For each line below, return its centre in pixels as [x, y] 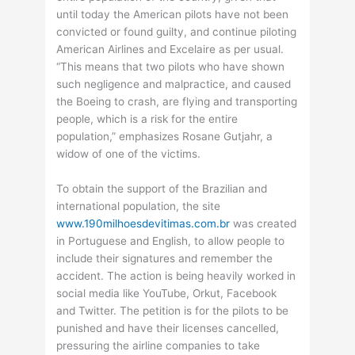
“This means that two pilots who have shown [171, 67]
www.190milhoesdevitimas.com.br [143, 224]
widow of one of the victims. [129, 154]
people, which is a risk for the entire [147, 119]
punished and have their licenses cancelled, [168, 328]
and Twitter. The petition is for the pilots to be [173, 311]
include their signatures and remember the [165, 259]
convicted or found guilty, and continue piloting [177, 32]
